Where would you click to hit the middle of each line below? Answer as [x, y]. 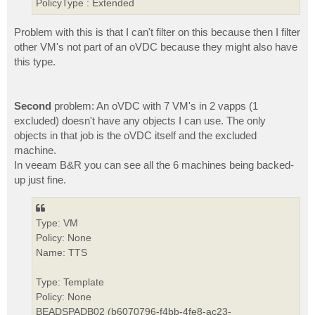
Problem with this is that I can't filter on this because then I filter [157, 32]
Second [34, 105]
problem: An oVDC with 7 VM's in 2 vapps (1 [156, 105]
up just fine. [40, 179]
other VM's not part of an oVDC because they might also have [156, 46]
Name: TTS [62, 253]
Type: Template [70, 282]
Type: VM [57, 223]
